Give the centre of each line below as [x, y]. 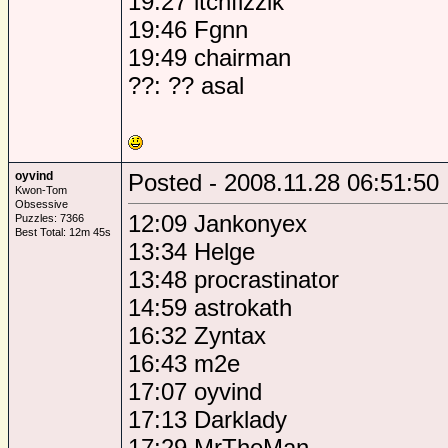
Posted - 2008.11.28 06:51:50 [283, 182]
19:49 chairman [209, 57]
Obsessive [41, 204]
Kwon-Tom [41, 190]
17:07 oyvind [195, 391]
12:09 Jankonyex [217, 223]
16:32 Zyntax [197, 335]
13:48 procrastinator [233, 279]
